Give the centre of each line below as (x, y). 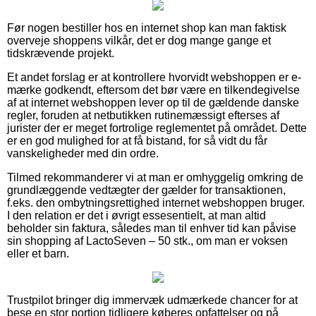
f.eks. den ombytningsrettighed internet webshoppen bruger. (156, 202)
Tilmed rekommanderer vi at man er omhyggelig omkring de (155, 177)
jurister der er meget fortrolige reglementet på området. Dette (157, 128)
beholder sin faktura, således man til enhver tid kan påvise (152, 228)
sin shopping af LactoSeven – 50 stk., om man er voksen (147, 241)
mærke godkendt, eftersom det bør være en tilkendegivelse (153, 90)
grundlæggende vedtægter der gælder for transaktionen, (146, 190)
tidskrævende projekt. (61, 53)
